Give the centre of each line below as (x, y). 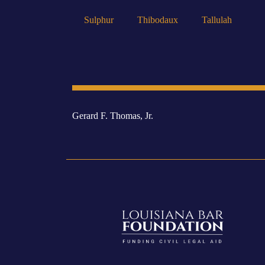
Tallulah (217, 20)
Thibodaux (158, 20)
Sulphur (99, 20)
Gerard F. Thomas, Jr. (113, 115)
